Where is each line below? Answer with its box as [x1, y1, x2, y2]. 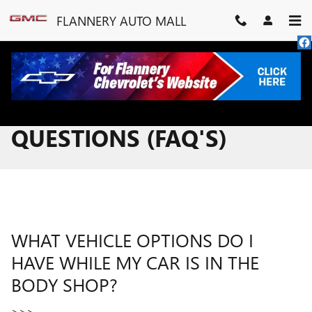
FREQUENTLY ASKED [11, 93, 233, 125]
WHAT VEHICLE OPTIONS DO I [11, 227, 253, 252]
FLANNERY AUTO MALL [56, 11, 186, 29]
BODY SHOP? [11, 272, 118, 297]
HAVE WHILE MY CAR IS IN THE [11, 249, 259, 274]
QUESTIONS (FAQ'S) [11, 122, 227, 153]
